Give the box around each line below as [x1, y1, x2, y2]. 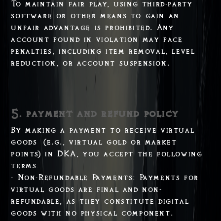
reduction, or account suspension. [11, 58, 170, 68]
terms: [11, 160, 39, 171]
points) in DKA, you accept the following [11, 148, 203, 159]
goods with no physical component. [11, 208, 174, 218]
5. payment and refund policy [11, 107, 179, 120]
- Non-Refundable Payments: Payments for [11, 172, 199, 183]
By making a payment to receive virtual [11, 125, 195, 135]
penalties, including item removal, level [11, 46, 195, 56]
